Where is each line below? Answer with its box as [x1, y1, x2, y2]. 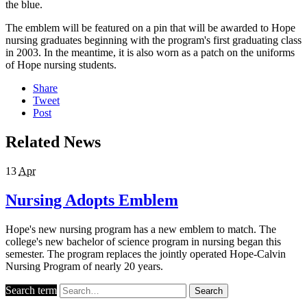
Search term [5, 284, 57, 296]
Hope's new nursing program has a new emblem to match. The [5, 223, 276, 235]
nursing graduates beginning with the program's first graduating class [5, 34, 302, 47]
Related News [5, 133, 101, 151]
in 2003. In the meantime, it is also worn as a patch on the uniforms [5, 47, 295, 59]
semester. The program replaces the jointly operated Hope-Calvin [5, 247, 286, 260]
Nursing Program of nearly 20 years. [5, 260, 163, 272]
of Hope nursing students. [5, 59, 122, 71]
